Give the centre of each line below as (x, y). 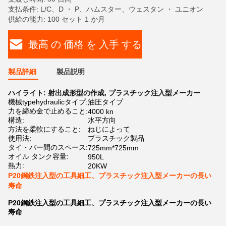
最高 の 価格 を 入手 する (85, 44)
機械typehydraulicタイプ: (48, 102)
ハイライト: (28, 93)
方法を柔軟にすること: (44, 129)
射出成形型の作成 (76, 93)
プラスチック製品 (116, 138)
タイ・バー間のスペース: (48, 147)
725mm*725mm (113, 148)
